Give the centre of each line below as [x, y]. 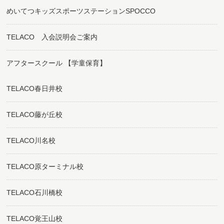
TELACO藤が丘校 [35, 114]
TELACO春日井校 [35, 88]
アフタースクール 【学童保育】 [57, 63]
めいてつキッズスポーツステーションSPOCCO [81, 11]
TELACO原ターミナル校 [45, 166]
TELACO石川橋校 [35, 192]
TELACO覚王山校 [35, 218]
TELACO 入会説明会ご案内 [52, 37]
